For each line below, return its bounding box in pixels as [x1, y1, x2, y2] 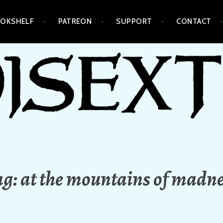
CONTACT [176, 17, 212, 26]
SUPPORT [116, 17, 152, 26]
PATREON [58, 17, 92, 26]
